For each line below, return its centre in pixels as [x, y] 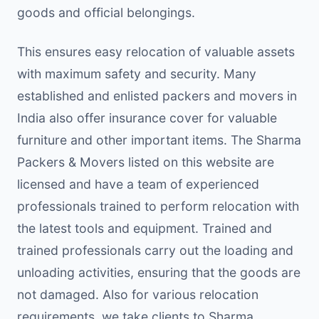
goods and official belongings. [106, 12]
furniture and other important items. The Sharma [159, 140]
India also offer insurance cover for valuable [147, 117]
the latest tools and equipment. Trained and [145, 228]
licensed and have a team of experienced [138, 184]
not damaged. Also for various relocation [138, 294]
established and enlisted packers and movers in [157, 95]
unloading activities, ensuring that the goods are [159, 272]
